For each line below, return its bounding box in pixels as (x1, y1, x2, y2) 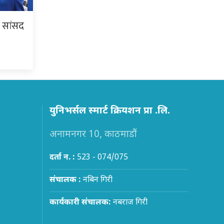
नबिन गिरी (80, 174, 112, 185)
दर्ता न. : (49, 152, 75, 163)
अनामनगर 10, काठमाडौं (49, 128, 137, 141)
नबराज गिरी (110, 197, 147, 208)
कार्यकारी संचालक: (49, 197, 111, 208)
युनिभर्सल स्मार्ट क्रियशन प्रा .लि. (49, 104, 170, 117)
